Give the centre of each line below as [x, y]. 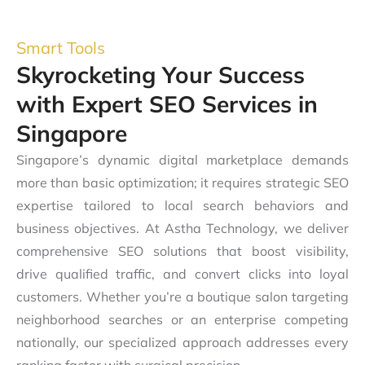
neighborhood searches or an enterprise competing [182, 319]
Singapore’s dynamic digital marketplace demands [182, 159]
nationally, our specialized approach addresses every [182, 342]
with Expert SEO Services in [167, 103]
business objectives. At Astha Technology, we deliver [182, 228]
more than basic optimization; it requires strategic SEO [182, 182]
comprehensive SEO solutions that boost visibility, [182, 251]
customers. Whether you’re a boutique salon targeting [182, 296]
